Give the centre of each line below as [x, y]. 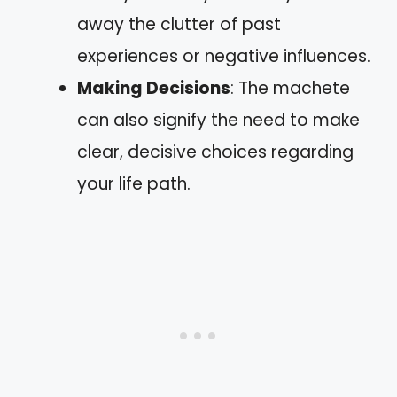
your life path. [134, 183]
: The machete [290, 88]
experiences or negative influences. [224, 56]
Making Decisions [154, 88]
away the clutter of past [179, 24]
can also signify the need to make [218, 120]
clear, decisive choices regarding [215, 152]
